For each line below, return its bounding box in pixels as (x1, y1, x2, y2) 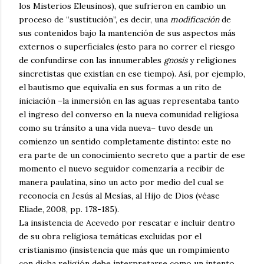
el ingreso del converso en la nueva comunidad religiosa (19, 109, 239, 120)
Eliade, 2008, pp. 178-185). (19, 204, 119, 215)
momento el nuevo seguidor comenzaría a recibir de (19, 163, 225, 174)
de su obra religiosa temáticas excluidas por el (19, 231, 202, 242)
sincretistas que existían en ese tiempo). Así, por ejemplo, (19, 68, 245, 80)
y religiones (190, 55, 236, 66)
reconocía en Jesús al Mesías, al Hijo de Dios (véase (19, 190, 220, 202)
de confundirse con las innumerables (19, 55, 164, 66)
